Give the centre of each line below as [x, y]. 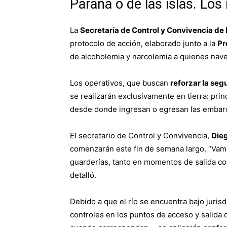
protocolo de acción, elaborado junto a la [144, 43]
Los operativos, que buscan [120, 83]
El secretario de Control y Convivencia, [141, 135]
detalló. [83, 175]
